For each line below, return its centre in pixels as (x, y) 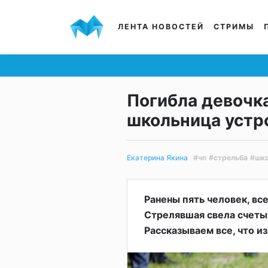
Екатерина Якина (157, 158)
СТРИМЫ (234, 27)
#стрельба (228, 157)
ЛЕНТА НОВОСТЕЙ (161, 27)
